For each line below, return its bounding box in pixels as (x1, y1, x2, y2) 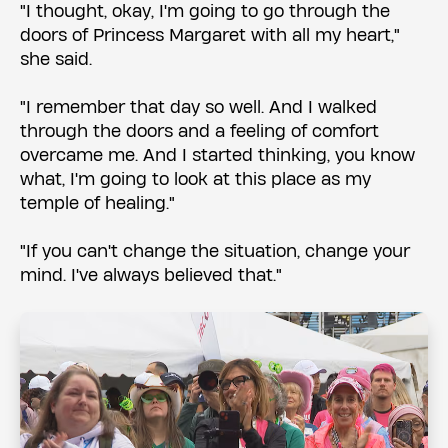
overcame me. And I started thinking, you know (20, 146, 415, 164)
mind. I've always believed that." (20, 266, 282, 284)
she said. (20, 50, 92, 68)
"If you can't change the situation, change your (20, 242, 410, 260)
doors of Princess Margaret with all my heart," (20, 26, 400, 44)
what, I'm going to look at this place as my (20, 170, 371, 188)
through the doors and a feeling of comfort (20, 122, 379, 140)
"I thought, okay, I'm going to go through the (20, 2, 390, 20)
